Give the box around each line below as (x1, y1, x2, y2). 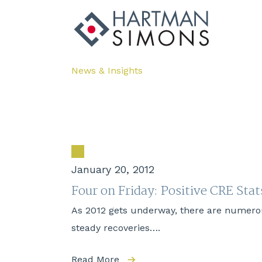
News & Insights (71, 65, 143, 77)
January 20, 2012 (71, 163, 154, 176)
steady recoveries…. (71, 222, 160, 234)
